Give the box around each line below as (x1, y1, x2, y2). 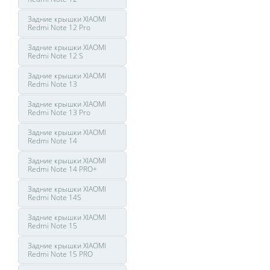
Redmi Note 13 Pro (28, 107, 90, 118)
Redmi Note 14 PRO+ (28, 164, 97, 174)
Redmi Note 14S (28, 192, 81, 202)
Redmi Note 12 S (28, 51, 83, 61)
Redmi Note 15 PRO (28, 249, 93, 259)
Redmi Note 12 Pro (28, 22, 90, 33)
